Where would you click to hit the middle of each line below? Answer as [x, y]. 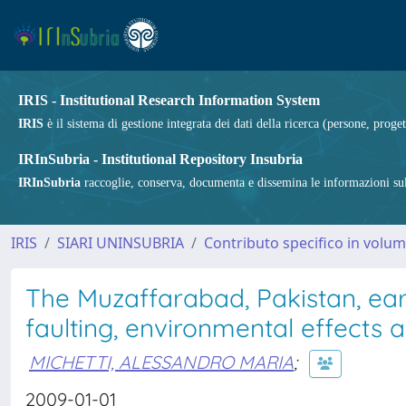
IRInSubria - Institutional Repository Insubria [160, 159]
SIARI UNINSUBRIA [121, 243]
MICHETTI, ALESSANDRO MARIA [161, 362]
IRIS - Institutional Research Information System [169, 100]
